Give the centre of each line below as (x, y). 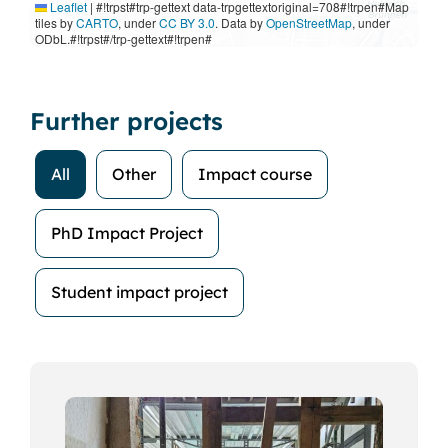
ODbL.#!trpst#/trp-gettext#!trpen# (123, 38)
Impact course (254, 173)
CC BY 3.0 (186, 22)
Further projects (126, 120)
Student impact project (139, 291)
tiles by (55, 22)
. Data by (240, 22)
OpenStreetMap (308, 22)
